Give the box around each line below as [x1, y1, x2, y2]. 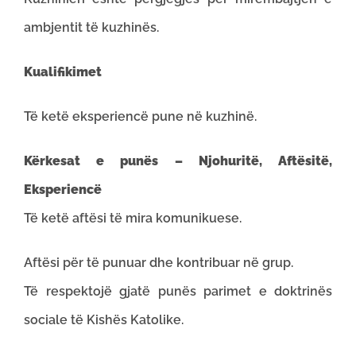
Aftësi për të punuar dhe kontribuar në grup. [24, 255, 293, 270]
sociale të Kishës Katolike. [24, 312, 184, 327]
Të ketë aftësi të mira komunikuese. [24, 211, 242, 226]
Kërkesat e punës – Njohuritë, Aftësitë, [24, 153, 332, 168]
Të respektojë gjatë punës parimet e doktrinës [24, 284, 332, 299]
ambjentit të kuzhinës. [24, 20, 159, 35]
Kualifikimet [24, 64, 102, 79]
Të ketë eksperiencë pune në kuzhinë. [24, 109, 257, 124]
